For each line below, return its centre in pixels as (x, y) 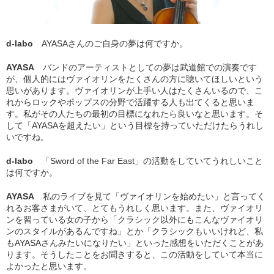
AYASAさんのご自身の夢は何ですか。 (115, 43)
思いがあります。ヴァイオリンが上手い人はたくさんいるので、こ (135, 90)
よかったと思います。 (49, 266)
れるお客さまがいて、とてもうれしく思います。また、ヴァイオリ (135, 208)
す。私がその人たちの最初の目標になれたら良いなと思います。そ (135, 113)
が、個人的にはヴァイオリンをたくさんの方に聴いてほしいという (135, 79)
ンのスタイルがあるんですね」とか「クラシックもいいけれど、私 (135, 231)
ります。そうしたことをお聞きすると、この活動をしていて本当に (135, 254)
